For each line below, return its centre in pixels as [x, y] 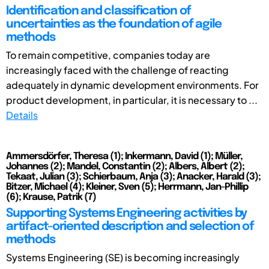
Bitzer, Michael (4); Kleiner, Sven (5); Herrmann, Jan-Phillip [127, 187]
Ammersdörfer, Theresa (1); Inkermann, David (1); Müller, [124, 156]
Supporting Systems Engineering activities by [126, 213]
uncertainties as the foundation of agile [114, 24]
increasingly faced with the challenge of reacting [117, 70]
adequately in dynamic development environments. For [132, 85]
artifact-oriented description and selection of [130, 226]
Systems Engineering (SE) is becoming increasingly [123, 257]
